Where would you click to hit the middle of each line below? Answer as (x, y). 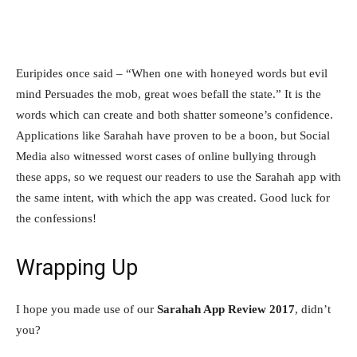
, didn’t (313, 310)
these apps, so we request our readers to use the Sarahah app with (178, 177)
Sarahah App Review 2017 (226, 310)
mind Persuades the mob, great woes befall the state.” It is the (169, 94)
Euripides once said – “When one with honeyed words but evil (172, 74)
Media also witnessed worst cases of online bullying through (166, 157)
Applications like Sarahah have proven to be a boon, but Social (173, 136)
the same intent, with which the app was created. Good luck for (173, 198)
